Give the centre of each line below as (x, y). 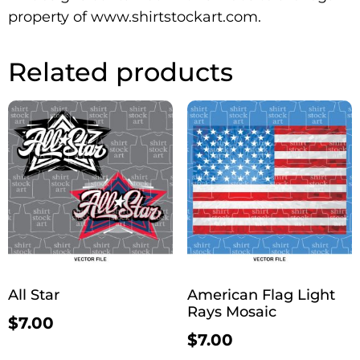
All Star (34, 295)
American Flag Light (261, 295)
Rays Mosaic (231, 311)
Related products (121, 72)
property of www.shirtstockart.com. (135, 16)
